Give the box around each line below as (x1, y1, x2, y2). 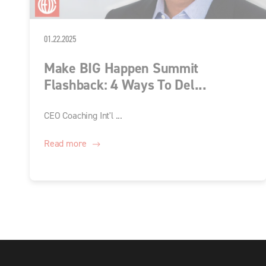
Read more (44, 138, 87, 150)
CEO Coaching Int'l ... (44, 110, 123, 122)
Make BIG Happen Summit (44, 59, 199, 78)
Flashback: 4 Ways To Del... (44, 76, 207, 94)
